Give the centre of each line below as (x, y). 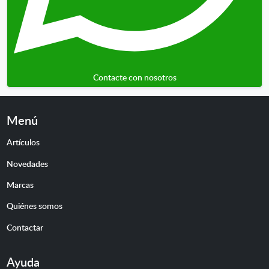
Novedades (27, 163)
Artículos (23, 142)
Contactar (25, 227)
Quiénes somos (34, 206)
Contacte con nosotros (134, 77)
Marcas (20, 185)
